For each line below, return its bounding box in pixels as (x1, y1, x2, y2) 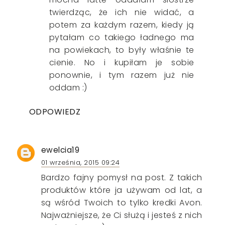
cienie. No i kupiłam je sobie (49, 56, 194, 68)
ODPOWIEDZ (29, 105, 81, 118)
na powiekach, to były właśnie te (49, 44, 194, 56)
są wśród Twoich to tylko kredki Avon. (41, 196, 202, 208)
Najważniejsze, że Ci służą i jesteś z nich (41, 209, 202, 221)
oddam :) (49, 81, 87, 93)
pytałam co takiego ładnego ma (49, 31, 194, 43)
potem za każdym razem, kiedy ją (49, 19, 194, 31)
